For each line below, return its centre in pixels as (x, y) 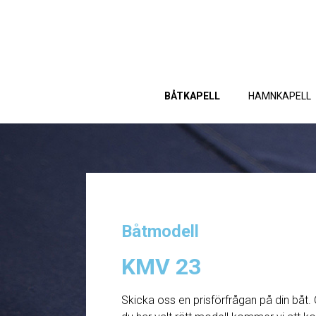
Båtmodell (160, 231)
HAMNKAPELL (279, 96)
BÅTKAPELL (192, 96)
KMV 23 (161, 267)
